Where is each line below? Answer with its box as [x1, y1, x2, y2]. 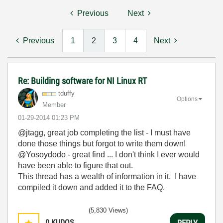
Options [177, 95, 198, 103]
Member [42, 101, 66, 109]
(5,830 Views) [89, 207, 128, 214]
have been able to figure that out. [18, 161, 133, 170]
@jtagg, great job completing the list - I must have [18, 128, 191, 137]
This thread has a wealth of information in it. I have [18, 172, 196, 181]
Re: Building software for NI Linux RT [18, 76, 147, 86]
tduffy [58, 90, 75, 97]
